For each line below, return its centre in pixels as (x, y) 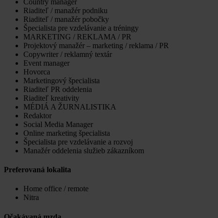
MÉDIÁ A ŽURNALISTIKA (70, 107)
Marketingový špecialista (62, 80)
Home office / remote (56, 189)
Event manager (46, 63)
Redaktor (37, 115)
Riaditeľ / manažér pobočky (66, 19)
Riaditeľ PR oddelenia (58, 89)
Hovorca (37, 72)
